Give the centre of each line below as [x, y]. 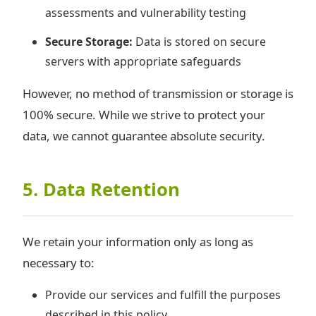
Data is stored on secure [199, 42]
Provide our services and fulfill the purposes [163, 295]
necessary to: [59, 262]
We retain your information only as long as [138, 241]
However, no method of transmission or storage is [158, 94]
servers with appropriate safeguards [143, 62]
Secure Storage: [89, 42]
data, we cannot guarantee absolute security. [144, 136]
